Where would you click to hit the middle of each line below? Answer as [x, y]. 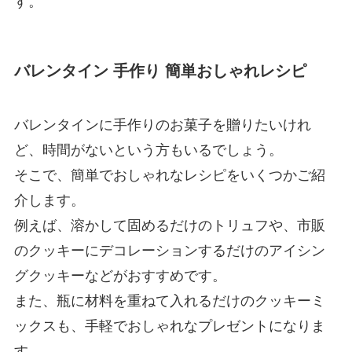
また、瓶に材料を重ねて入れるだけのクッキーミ [169, 301]
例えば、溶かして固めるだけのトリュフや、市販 [169, 226]
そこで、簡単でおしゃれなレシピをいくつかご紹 [169, 176]
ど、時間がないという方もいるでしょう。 [148, 150]
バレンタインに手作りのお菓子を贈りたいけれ [162, 125]
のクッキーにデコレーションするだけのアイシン [169, 251]
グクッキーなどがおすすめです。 [120, 276]
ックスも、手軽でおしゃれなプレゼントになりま [169, 326]
